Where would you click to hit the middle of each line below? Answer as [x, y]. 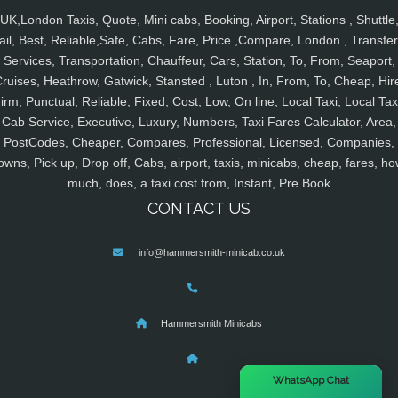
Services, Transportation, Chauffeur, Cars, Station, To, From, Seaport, [199, 61]
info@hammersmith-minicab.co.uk [212, 253]
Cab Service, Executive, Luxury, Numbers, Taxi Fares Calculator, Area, [199, 122]
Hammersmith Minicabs [211, 324]
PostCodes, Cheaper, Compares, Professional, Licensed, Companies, [199, 143]
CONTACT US [199, 209]
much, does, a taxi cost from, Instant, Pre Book [199, 183]
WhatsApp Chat [311, 380]
